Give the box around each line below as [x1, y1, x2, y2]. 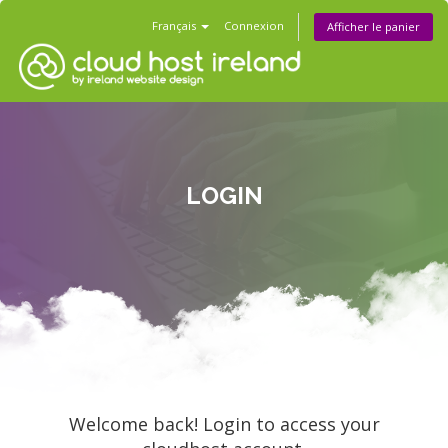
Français [152, 18, 199, 33]
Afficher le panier [327, 19, 420, 34]
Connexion [224, 18, 284, 33]
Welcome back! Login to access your [68, 412, 380, 436]
